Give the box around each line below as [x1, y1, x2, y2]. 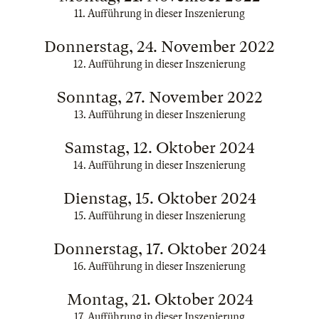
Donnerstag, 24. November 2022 [44, 38, 275, 56]
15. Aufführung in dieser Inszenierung [73, 210, 246, 221]
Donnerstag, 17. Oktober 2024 [53, 240, 266, 258]
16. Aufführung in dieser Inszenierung [73, 261, 246, 272]
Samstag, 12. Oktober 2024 [65, 139, 254, 157]
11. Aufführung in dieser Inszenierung [74, 8, 245, 19]
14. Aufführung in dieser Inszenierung [73, 159, 246, 171]
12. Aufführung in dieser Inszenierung [73, 58, 246, 70]
